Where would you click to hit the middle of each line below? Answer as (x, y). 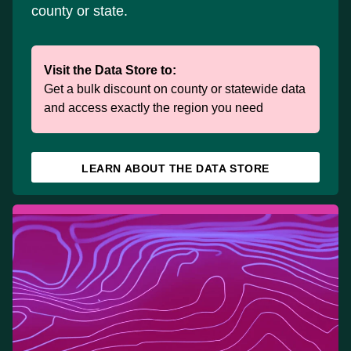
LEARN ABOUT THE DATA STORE (175, 168)
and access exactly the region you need (154, 107)
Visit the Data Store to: (110, 70)
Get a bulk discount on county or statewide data (175, 89)
